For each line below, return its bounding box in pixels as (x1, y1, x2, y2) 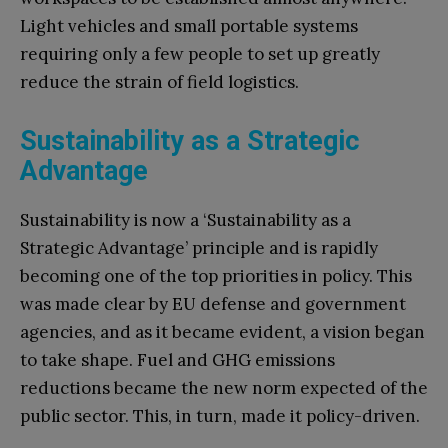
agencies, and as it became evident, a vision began (20, 320, 425, 343)
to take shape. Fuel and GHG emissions (20, 348, 335, 371)
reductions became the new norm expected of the (20, 376, 428, 399)
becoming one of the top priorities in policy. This (20, 264, 412, 287)
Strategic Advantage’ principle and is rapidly (20, 236, 378, 259)
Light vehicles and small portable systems (20, 14, 358, 37)
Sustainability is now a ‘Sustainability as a (20, 208, 351, 231)
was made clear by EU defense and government (20, 292, 406, 315)
